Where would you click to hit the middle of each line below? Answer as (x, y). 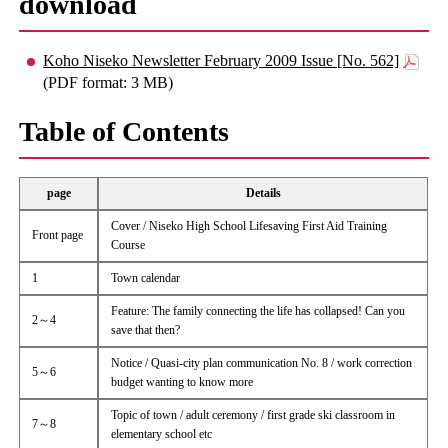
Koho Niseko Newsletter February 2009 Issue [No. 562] (221, 60)
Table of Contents (124, 131)
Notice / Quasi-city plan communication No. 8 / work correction (262, 362)
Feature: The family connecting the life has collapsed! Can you (258, 310)
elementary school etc (162, 433)
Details (263, 192)
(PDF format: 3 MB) (108, 82)
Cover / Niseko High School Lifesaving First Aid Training (249, 225)
